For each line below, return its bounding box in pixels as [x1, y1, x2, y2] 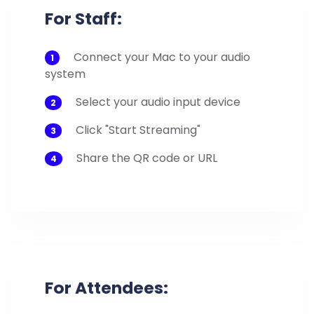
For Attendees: [45, 276, 168, 299]
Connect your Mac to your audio [73, 48, 250, 65]
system [45, 65, 86, 82]
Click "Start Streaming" [75, 121, 200, 138]
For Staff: [45, 8, 122, 31]
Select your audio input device [75, 93, 240, 110]
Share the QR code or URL [76, 149, 217, 166]
